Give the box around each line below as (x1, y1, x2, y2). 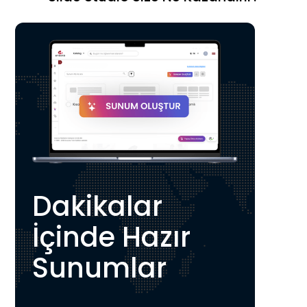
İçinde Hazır (32, 218, 191, 257)
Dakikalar (32, 187, 163, 226)
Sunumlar (32, 249, 167, 288)
